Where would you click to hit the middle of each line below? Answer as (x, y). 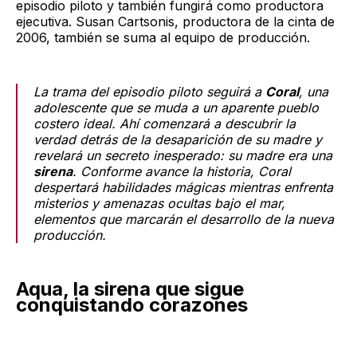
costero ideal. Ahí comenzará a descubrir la (165, 124)
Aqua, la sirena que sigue (130, 289)
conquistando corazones (132, 305)
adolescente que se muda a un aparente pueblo (176, 108)
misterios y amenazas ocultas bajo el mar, (159, 204)
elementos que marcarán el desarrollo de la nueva (184, 220)
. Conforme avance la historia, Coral (182, 172)
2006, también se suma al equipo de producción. (163, 38)
